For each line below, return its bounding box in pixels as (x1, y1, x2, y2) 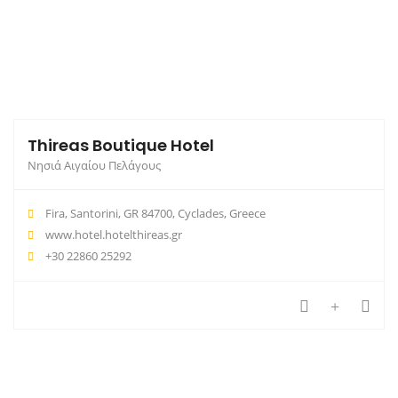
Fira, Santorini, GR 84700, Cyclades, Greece (43, 205, 266, 222)
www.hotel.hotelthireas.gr (45, 227, 182, 243)
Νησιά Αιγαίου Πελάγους (28, 157, 161, 174)
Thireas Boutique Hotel (28, 134, 214, 157)
